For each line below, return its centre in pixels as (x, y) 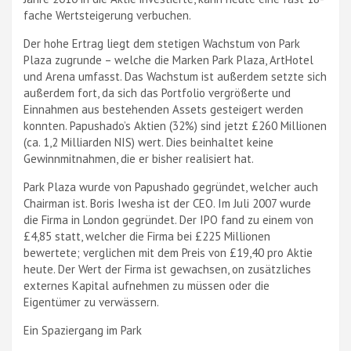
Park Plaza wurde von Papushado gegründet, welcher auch (171, 187)
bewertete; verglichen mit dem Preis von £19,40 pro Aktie (168, 253)
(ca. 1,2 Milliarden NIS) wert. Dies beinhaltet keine (148, 142)
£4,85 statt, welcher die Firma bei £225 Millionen (147, 236)
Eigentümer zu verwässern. (91, 302)
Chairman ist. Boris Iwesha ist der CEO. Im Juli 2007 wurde (167, 203)
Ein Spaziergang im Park (83, 330)
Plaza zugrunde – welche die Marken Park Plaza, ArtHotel (168, 60)
